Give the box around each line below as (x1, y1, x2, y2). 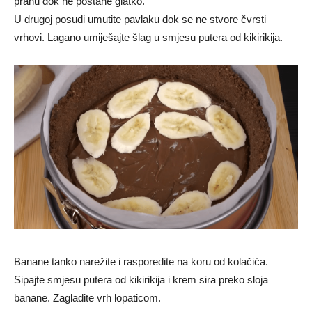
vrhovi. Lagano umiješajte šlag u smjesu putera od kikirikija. (14, 31, 283, 44)
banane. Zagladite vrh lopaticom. (14, 292, 161, 304)
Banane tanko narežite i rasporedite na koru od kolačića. (14, 256, 268, 268)
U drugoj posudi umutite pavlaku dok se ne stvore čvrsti (14, 13, 266, 26)
